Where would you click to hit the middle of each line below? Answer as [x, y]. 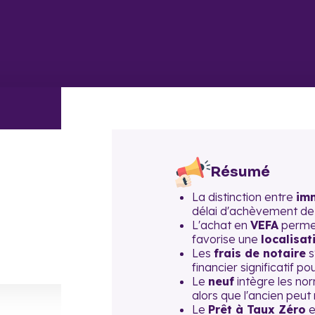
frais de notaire [260, 253]
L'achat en [221, 225]
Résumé [240, 172]
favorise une [226, 239]
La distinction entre [244, 197]
